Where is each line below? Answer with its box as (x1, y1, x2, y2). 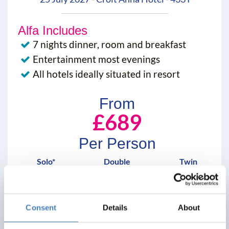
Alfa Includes (18, 24, 87, 38)
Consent (26, 203, 57, 212)
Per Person (78, 135, 156, 152)
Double (103, 156, 130, 167)
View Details (83, 196, 144, 209)
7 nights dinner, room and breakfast (33, 38, 186, 51)
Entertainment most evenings (33, 53, 160, 65)
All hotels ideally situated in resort (33, 68, 180, 80)
